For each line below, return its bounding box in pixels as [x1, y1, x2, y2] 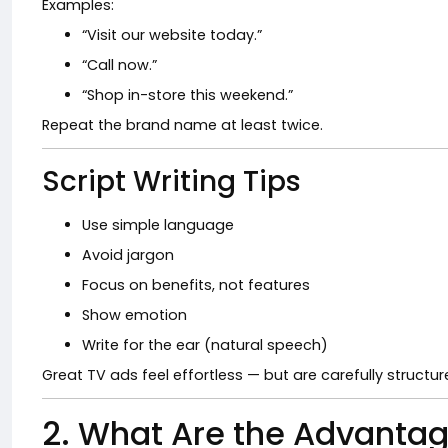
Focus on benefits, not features [82, 275, 310, 295]
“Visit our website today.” [82, 25, 262, 45]
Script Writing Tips [42, 162, 301, 201]
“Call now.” [82, 55, 157, 75]
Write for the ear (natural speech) [82, 335, 328, 355]
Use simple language [82, 215, 234, 235]
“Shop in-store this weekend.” [82, 85, 293, 105]
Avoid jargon [82, 245, 174, 265]
